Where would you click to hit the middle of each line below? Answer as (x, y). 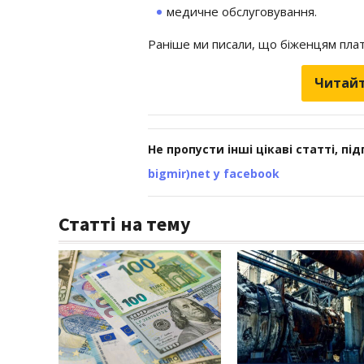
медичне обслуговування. (242, 11)
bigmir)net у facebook (214, 173)
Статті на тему (125, 223)
